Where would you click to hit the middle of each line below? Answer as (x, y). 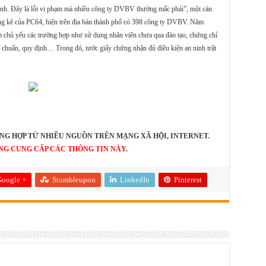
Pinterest (188, 179)
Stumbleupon (74, 179)
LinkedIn (134, 179)
